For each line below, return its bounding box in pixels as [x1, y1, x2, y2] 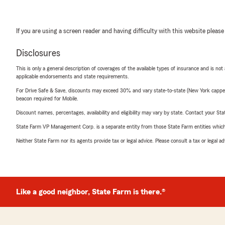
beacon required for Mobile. [16, 95, 78, 101]
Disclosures [16, 48, 60, 58]
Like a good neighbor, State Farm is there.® [16, 188, 165, 196]
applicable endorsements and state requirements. [16, 73, 129, 79]
